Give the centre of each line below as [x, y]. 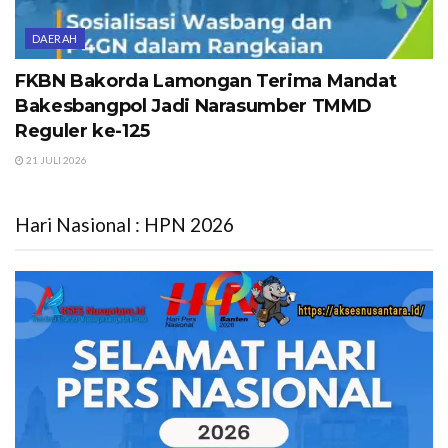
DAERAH [55, 39]
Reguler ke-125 [82, 131]
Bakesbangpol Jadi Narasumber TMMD [194, 106]
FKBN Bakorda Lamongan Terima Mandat [206, 81]
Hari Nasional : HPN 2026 [124, 225]
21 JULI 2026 [55, 160]
